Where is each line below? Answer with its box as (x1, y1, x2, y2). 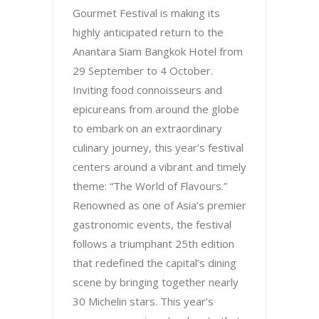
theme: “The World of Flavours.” (73, 178, 227, 193)
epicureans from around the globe (73, 101, 239, 116)
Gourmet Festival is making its (73, 5, 220, 20)
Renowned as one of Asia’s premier (73, 197, 246, 212)
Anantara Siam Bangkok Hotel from (73, 43, 243, 58)
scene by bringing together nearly (73, 274, 239, 289)
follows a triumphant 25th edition (73, 236, 234, 251)
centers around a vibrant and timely (73, 159, 246, 174)
